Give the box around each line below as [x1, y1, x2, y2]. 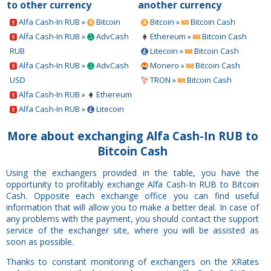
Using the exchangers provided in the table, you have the [6, 166, 259, 178]
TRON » [148, 74, 178, 85]
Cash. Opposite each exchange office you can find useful [6, 189, 259, 201]
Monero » [148, 59, 186, 71]
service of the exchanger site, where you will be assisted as [6, 224, 259, 236]
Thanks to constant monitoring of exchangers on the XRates [6, 255, 259, 267]
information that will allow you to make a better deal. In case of [6, 201, 259, 213]
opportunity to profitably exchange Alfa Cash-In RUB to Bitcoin [6, 178, 259, 190]
